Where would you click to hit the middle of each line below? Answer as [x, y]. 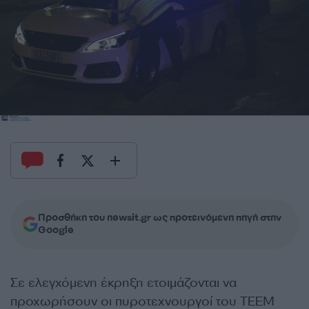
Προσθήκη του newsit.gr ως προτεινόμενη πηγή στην [160, 218]
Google [56, 230]
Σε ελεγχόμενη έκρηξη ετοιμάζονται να [123, 283]
